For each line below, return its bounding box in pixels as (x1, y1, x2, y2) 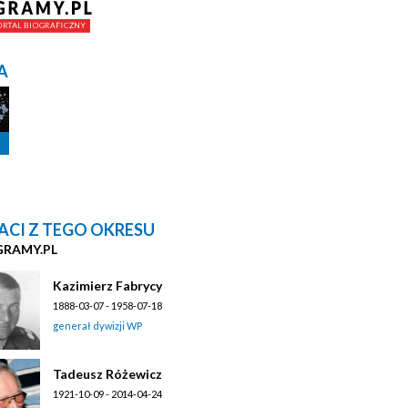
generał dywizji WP (53, 319, 142, 331)
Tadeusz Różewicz (53, 365, 162, 382)
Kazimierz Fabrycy (53, 277, 162, 293)
